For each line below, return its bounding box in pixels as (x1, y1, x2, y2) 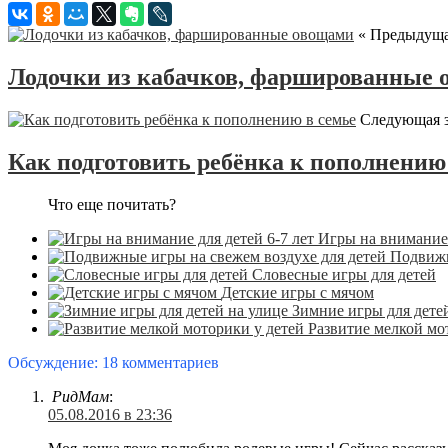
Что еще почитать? (48, 195, 176, 213)
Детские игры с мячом (221, 283, 374, 301)
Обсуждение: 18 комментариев (8, 353, 219, 371)
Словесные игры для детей (252, 265, 436, 283)
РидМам (52, 387, 109, 405)
